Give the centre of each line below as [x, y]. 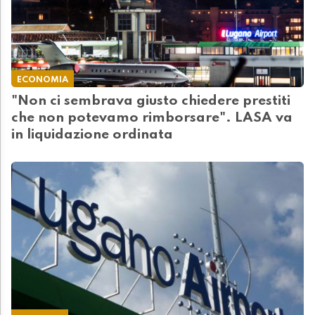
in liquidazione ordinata [92, 135]
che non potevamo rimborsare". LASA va [152, 118]
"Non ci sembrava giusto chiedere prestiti [151, 102]
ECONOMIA [43, 80]
